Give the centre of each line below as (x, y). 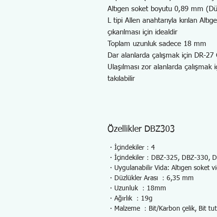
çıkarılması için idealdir (142, 32)
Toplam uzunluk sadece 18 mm (157, 44)
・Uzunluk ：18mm (137, 188)
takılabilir (121, 79)
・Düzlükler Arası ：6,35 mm (151, 178)
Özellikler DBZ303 (141, 129)
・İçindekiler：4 (131, 148)
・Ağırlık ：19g (130, 199)
